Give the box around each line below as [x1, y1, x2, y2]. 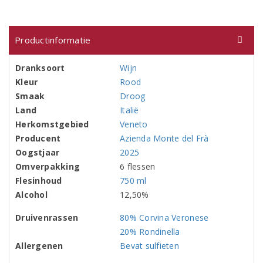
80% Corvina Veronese [120, 212, 209, 223]
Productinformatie [15, 34, 91, 46]
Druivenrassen [15, 212, 79, 223]
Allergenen [15, 240, 63, 251]
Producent [15, 133, 61, 144]
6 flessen [120, 161, 156, 172]
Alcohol [15, 189, 48, 200]
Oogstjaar [15, 147, 60, 158]
